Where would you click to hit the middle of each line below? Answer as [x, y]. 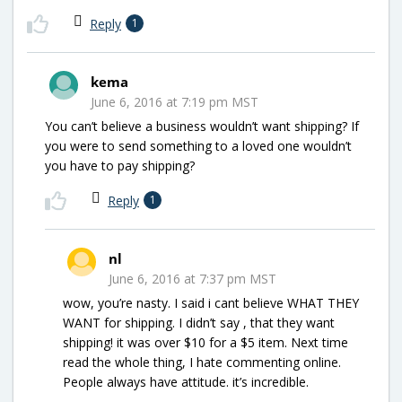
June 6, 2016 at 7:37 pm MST [192, 278]
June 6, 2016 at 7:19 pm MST [175, 101]
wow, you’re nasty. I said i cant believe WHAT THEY [211, 302]
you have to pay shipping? [120, 165]
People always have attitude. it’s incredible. [186, 381]
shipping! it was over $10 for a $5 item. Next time [205, 342]
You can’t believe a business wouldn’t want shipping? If [202, 126]
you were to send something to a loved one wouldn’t [198, 145]
